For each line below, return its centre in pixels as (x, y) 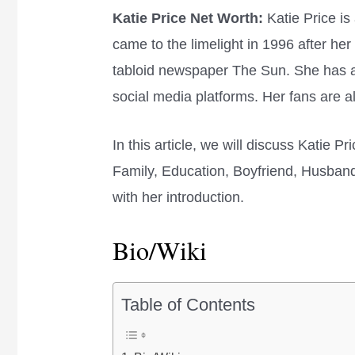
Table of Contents (189, 304)
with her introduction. (179, 198)
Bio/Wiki (160, 250)
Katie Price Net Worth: (188, 18)
